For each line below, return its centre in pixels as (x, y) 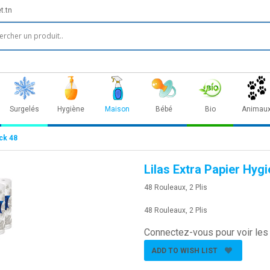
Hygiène (71, 109)
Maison (117, 109)
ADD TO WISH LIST (184, 251)
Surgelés (24, 109)
